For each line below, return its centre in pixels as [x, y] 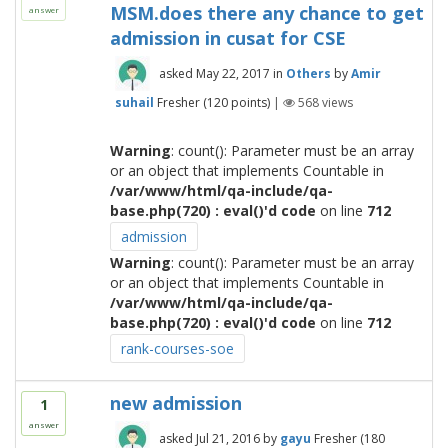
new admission [175, 403]
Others [308, 73]
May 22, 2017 [232, 73]
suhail [134, 102]
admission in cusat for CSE [227, 38]
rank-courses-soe [177, 348]
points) [248, 102]
